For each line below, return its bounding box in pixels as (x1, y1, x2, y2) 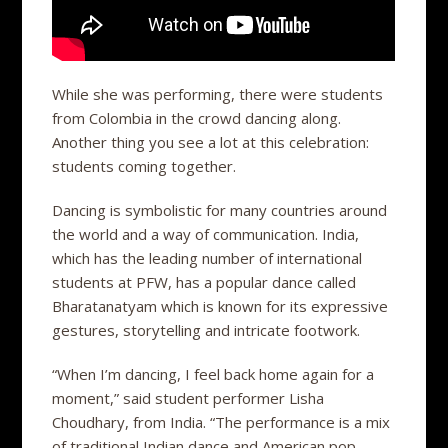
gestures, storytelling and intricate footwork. (52, 319, 361, 340)
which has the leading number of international (52, 247, 363, 268)
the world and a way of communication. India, (52, 223, 360, 244)
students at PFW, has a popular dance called (52, 271, 357, 292)
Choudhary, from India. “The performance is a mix (52, 411, 391, 432)
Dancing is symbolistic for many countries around (52, 199, 388, 220)
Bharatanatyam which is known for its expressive (52, 295, 389, 316)
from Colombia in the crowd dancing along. (52, 107, 342, 128)
